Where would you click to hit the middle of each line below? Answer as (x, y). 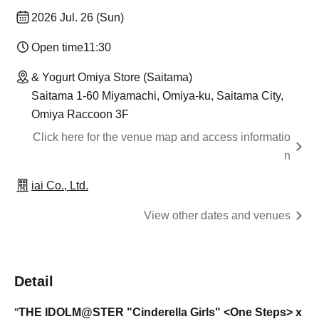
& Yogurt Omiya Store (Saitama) (112, 78)
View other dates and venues (217, 216)
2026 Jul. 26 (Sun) (78, 18)
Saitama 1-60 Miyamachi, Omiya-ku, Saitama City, (157, 96)
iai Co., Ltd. (60, 186)
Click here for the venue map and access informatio (162, 137)
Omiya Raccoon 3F (80, 115)
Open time (57, 48)
